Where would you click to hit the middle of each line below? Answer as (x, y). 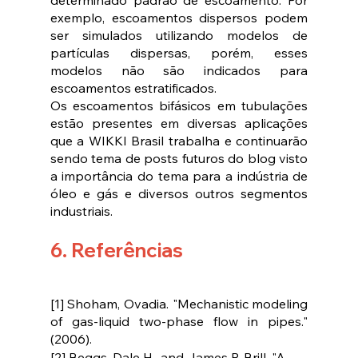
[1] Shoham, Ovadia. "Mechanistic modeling (179, 304)
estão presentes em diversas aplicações (179, 123)
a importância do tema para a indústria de (179, 176)
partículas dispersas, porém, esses (179, 53)
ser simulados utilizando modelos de (179, 36)
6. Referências (116, 251)
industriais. (81, 211)
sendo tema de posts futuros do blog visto (179, 159)
